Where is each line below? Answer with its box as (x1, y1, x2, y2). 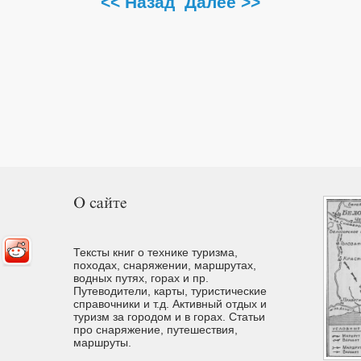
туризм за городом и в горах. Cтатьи (73, 309, 265, 323)
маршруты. (73, 335, 131, 349)
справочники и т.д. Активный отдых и (73, 297, 267, 310)
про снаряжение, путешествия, (73, 322, 238, 336)
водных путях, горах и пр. (73, 271, 209, 284)
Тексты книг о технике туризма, (73, 245, 238, 259)
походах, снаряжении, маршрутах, (73, 258, 256, 272)
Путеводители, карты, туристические (73, 284, 267, 297)
